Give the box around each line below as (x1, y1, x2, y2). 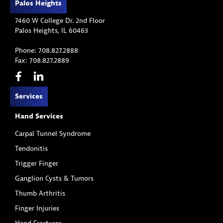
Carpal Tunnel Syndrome (15, 129, 91, 138)
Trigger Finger (15, 159, 58, 168)
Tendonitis (15, 144, 48, 153)
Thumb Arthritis (15, 189, 65, 198)
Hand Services (15, 112, 63, 121)
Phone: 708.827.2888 (15, 46, 78, 55)
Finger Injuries (15, 204, 59, 213)
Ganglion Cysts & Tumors (15, 174, 94, 183)
